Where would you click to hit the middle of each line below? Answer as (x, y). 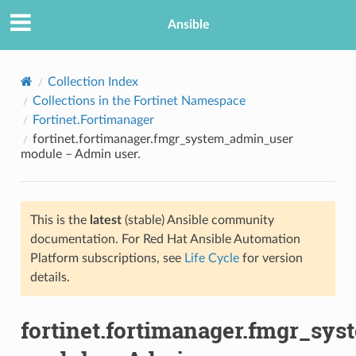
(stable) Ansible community (197, 220)
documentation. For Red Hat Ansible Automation (165, 239)
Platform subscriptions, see (107, 258)
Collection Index (93, 81)
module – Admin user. (80, 154)
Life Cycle (211, 258)
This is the (60, 220)
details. (50, 277)
